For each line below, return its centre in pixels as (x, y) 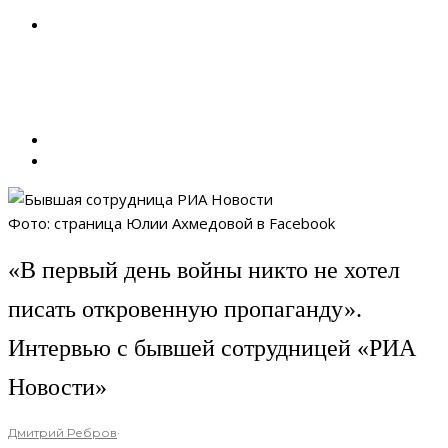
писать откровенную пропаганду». (185, 309)
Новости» (57, 387)
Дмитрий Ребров (62, 433)
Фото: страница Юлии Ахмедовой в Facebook (171, 223)
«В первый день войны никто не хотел (204, 270)
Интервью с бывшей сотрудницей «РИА (212, 348)
